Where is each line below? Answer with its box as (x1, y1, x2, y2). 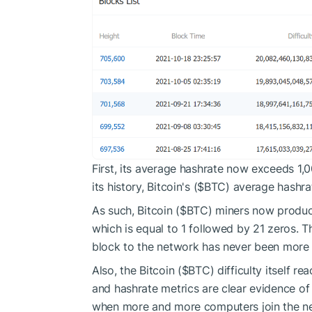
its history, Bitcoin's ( (92, 179, 198, 194)
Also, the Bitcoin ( (92, 263, 182, 277)
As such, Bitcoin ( (92, 203, 180, 217)
